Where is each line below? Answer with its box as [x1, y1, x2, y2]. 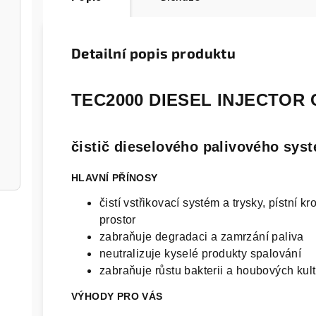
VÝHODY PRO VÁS [71, 291, 163, 302]
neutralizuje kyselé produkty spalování [99, 248, 302, 260]
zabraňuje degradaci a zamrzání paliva [99, 231, 304, 243]
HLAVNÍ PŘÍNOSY [71, 172, 161, 183]
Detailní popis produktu [71, 44, 236, 61]
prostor [99, 214, 136, 226]
